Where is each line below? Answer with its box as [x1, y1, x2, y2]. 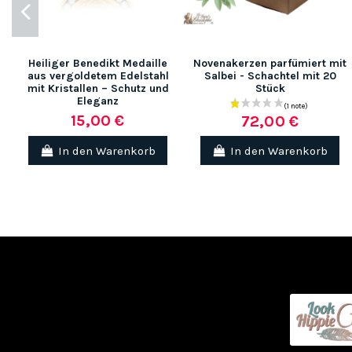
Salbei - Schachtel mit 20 [203, 69, 336, 83]
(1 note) [182, 112, 222, 126]
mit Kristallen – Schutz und [27, 82, 169, 96]
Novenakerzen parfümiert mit [193, 57, 346, 71]
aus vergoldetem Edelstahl [27, 69, 169, 83]
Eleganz [77, 94, 119, 108]
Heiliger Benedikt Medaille [28, 57, 167, 71]
